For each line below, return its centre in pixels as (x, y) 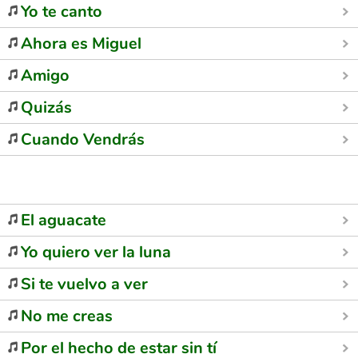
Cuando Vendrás (83, 139)
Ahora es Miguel (81, 44)
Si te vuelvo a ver (84, 284)
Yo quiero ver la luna (96, 252)
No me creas (67, 316)
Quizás (46, 107)
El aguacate (64, 220)
